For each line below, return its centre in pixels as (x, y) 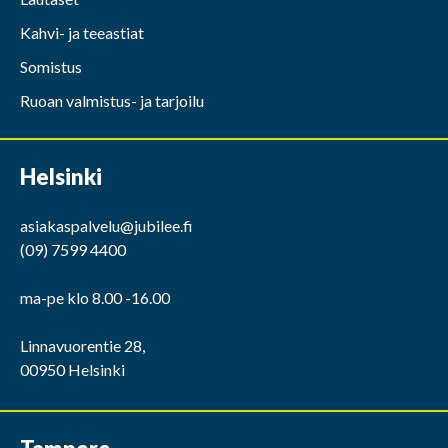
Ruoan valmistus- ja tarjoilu (112, 100)
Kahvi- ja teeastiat (82, 32)
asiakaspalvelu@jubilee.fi (106, 225)
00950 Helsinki (72, 369)
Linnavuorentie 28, (82, 345)
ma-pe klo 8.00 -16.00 (95, 297)
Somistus (51, 66)
